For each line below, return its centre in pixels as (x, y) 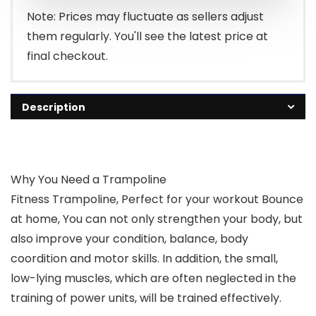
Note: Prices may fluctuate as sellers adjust (145, 17)
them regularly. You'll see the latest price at (147, 37)
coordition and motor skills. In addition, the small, (144, 259)
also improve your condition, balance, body (129, 239)
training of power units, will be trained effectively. (146, 298)
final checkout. (67, 56)
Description (54, 108)
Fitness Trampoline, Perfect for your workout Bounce (157, 200)
